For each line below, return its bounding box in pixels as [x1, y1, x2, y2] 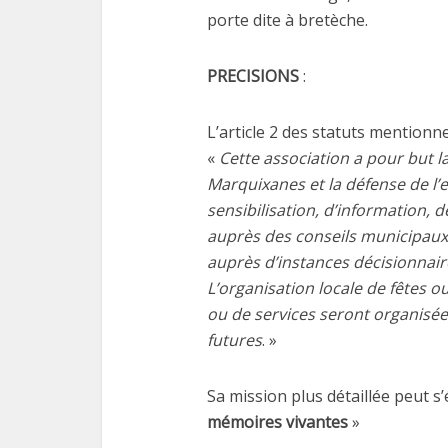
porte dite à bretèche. [207, 9, 368, 31]
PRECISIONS [207, 65, 299, 87]
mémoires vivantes [207, 411, 352, 433]
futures [207, 329, 262, 351]
